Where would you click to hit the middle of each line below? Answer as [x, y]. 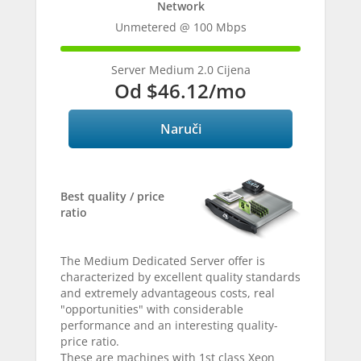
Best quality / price [112, 196]
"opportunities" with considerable [152, 309]
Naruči [180, 129]
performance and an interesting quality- [169, 325]
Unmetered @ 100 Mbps [180, 27]
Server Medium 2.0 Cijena [180, 70]
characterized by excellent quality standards [180, 277]
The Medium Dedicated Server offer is [163, 261]
